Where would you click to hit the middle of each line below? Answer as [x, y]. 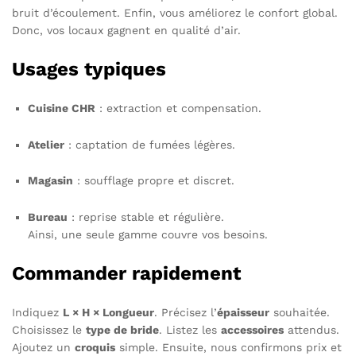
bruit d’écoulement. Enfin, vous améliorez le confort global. [175, 12]
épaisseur [243, 313]
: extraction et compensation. [178, 108]
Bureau [48, 217]
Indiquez [37, 313]
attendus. [311, 330]
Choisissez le [49, 330]
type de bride [122, 330]
